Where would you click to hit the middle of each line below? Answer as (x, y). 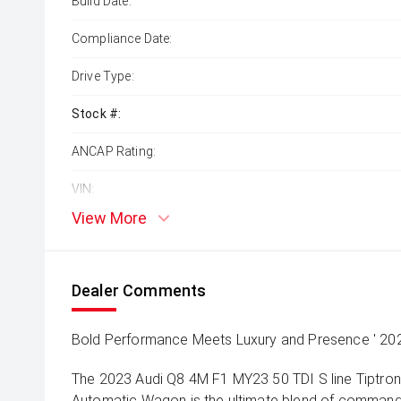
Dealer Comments (139, 290)
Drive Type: (103, 76)
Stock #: (97, 114)
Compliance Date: (122, 38)
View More (109, 218)
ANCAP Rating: (114, 151)
